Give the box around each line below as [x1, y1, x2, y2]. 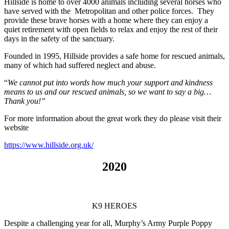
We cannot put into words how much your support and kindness [8, 78, 213, 87]
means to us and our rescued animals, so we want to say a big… [4, 87, 211, 97]
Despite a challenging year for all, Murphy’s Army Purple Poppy [4, 219, 212, 228]
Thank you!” [4, 97, 45, 106]
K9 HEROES [92, 201, 137, 211]
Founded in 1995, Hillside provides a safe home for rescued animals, [4, 52, 225, 61]
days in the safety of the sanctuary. [4, 34, 114, 43]
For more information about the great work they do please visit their [4, 114, 221, 123]
